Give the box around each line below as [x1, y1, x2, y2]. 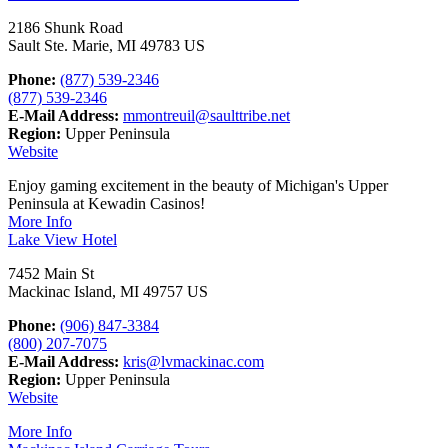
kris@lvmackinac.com [123, 353, 264, 371]
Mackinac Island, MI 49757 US [8, 283, 208, 301]
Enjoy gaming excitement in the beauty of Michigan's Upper [8, 177, 388, 195]
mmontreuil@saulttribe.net [123, 107, 290, 125]
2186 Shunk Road [8, 19, 123, 37]
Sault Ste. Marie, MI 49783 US [8, 37, 205, 55]
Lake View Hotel [8, 231, 117, 249]
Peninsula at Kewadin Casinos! [8, 195, 205, 213]
